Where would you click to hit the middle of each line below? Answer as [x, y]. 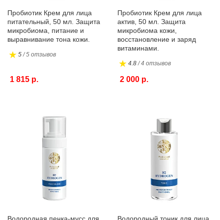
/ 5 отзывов [40, 55]
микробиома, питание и [46, 30]
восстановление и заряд [157, 39]
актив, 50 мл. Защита [151, 22]
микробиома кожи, [147, 30]
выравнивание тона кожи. [49, 39]
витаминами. [138, 48]
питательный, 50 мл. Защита [54, 22]
